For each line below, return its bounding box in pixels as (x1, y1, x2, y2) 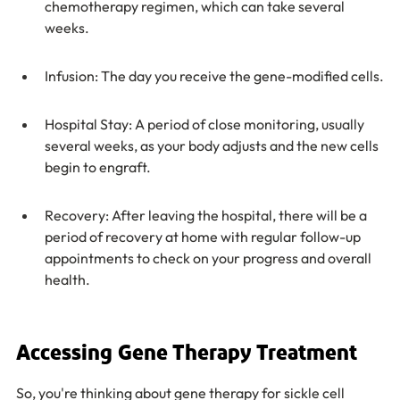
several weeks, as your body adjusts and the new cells (45, 137, 381, 154)
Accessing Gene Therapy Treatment (16, 343, 357, 364)
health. (45, 271, 90, 288)
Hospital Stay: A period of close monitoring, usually (45, 115, 367, 133)
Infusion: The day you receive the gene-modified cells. (45, 67, 384, 85)
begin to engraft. (45, 158, 151, 176)
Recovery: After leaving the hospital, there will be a (45, 206, 370, 224)
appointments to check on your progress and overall (45, 249, 374, 267)
